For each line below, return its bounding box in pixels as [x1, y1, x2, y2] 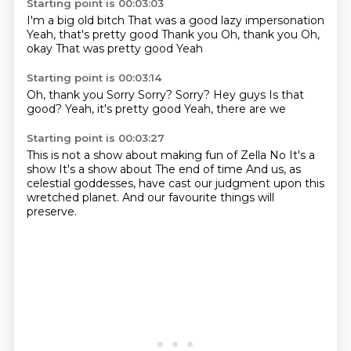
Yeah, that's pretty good [26, 27, 161, 42]
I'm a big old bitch [26, 13, 128, 27]
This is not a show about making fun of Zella [26, 148, 270, 162]
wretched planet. [26, 190, 122, 204]
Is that [268, 88, 304, 102]
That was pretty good [55, 42, 176, 56]
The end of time [154, 162, 246, 176]
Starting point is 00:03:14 [26, 71, 161, 84]
